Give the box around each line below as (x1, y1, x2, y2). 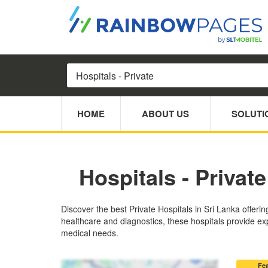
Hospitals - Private (79, 161, 266, 193)
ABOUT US (142, 107, 189, 121)
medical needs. (61, 227, 118, 239)
